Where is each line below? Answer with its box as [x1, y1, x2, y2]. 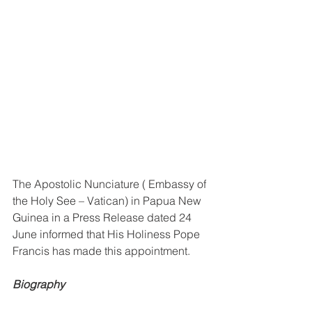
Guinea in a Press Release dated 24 [13, 210, 194, 224]
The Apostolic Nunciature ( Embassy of [13, 176, 209, 191]
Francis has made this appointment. [13, 243, 193, 258]
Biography [13, 276, 65, 291]
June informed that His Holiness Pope [13, 226, 203, 241]
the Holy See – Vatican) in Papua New [13, 193, 204, 208]
